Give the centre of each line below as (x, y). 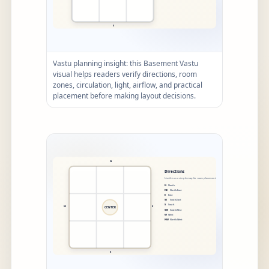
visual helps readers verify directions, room (125, 74)
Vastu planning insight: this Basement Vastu (125, 63)
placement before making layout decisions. (124, 96)
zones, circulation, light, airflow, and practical (128, 85)
